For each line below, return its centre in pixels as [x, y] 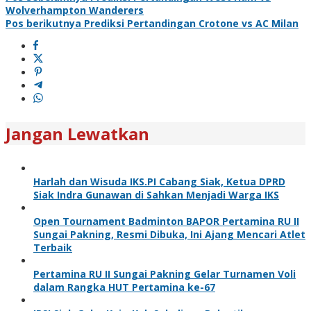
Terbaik [53, 247]
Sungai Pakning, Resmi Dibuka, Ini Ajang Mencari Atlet [169, 234]
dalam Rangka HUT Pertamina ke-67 [124, 287]
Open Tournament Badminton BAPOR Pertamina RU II [166, 221]
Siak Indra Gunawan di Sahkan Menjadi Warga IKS [156, 194]
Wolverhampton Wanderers [75, 10]
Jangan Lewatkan [77, 133]
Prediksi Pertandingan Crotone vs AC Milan [190, 23]
